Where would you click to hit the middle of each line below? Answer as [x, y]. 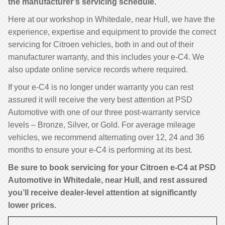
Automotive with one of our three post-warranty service [104, 112]
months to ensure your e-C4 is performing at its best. [100, 150]
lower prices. [32, 205]
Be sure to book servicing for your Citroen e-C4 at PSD [112, 167]
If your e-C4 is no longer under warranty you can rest [101, 87]
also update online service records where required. [98, 70]
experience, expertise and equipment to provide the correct [112, 32]
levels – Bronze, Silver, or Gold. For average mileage [102, 125]
